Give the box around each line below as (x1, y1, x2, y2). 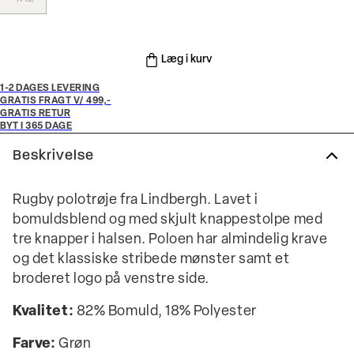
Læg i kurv (161, 54, 212, 66)
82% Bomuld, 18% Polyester (73, 304, 257, 319)
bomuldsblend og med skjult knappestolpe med (13, 213, 323, 228)
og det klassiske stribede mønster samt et (13, 252, 290, 267)
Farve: (13, 337, 56, 352)
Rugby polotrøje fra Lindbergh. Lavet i (13, 193, 258, 208)
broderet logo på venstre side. (13, 272, 209, 287)
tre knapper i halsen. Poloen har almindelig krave (13, 232, 328, 247)
